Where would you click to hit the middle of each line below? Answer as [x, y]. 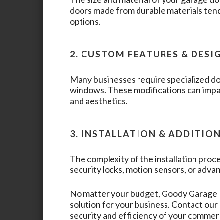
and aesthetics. [99, 100]
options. [85, 21]
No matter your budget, [116, 193]
